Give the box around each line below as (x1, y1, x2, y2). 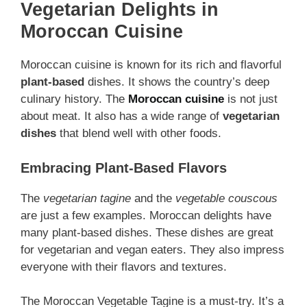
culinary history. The (21, 93, 128, 106)
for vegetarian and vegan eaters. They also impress (21, 243, 284, 256)
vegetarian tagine (43, 191, 131, 205)
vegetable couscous (175, 191, 278, 205)
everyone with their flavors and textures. (21, 260, 227, 273)
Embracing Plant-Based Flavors (21, 160, 227, 175)
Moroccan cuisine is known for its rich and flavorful (21, 58, 282, 72)
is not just (224, 93, 278, 106)
